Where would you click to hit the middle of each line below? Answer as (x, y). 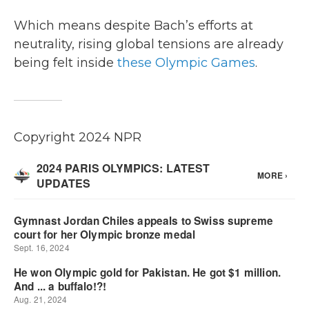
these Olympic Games (186, 63)
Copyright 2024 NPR (78, 137)
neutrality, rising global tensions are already (149, 44)
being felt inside (66, 63)
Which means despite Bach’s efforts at (133, 26)
